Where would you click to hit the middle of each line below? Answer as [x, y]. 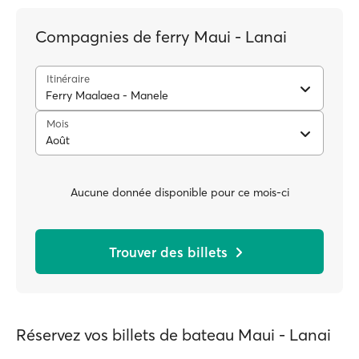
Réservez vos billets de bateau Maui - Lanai [173, 335]
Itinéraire [68, 79]
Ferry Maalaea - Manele [107, 95]
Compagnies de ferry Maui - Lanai [161, 36]
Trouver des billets [168, 252]
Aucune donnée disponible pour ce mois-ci [179, 192]
